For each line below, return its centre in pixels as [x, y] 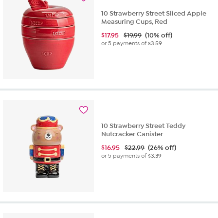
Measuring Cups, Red [135, 21]
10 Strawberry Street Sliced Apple [154, 13]
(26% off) [162, 148]
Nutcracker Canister [132, 134]
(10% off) [159, 35]
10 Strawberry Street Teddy [144, 126]
